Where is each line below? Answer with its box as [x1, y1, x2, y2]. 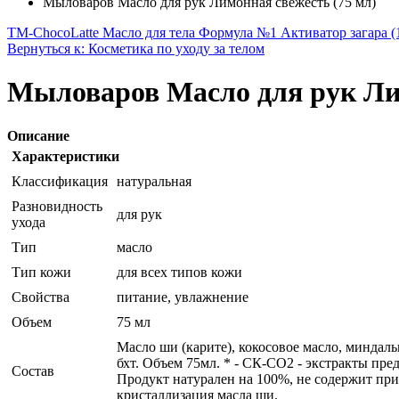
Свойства [12, 289, 69, 305]
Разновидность [12, 198, 102, 214]
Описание [7, 127, 69, 143]
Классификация [12, 173, 108, 189]
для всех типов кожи [117, 264, 242, 280]
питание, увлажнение [117, 289, 248, 305]
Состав [12, 362, 54, 379]
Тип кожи [12, 264, 71, 280]
